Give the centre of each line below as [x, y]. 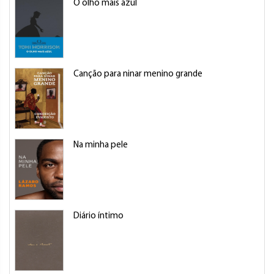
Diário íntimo [98, 216]
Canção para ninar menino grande [138, 74]
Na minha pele [101, 145]
